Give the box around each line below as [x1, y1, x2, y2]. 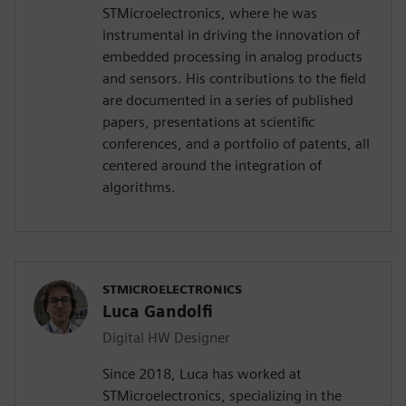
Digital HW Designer [102, 329, 230, 347]
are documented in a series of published [102, 92, 353, 110]
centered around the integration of [102, 157, 322, 175]
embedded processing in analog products [102, 48, 362, 66]
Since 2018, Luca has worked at [102, 365, 302, 383]
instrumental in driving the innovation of [102, 26, 360, 44]
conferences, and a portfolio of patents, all [102, 135, 370, 153]
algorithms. [102, 179, 176, 197]
